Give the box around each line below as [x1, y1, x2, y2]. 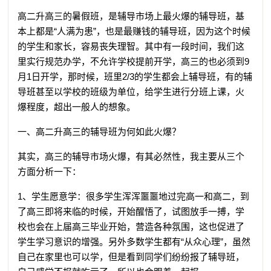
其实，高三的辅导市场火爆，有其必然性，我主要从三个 [18, 151, 245, 162]
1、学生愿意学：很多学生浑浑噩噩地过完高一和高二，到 [18, 191, 250, 201]
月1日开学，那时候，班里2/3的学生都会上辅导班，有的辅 [18, 71, 253, 82]
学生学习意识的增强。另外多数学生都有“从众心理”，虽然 [18, 236, 251, 247]
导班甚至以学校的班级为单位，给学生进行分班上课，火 [18, 86, 245, 97]
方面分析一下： [18, 166, 82, 177]
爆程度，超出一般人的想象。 [18, 101, 136, 112]
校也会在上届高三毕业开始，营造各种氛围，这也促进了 [18, 221, 245, 232]
